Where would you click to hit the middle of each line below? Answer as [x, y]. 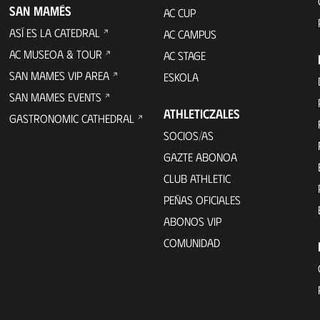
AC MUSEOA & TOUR [56, 54]
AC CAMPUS [190, 34]
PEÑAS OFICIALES [202, 199]
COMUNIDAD [191, 242]
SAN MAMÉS [41, 10]
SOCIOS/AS [188, 135]
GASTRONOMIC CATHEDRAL [72, 118]
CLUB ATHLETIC [197, 178]
